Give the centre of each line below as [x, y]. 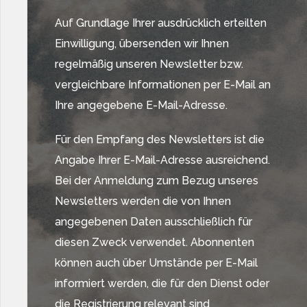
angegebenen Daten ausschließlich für [153, 222]
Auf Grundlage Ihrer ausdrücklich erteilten [161, 23]
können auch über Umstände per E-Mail [156, 263]
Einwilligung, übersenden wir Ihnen [142, 44]
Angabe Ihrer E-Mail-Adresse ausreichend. [162, 160]
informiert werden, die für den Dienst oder [162, 283]
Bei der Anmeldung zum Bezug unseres [157, 181]
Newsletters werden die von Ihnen [143, 201]
